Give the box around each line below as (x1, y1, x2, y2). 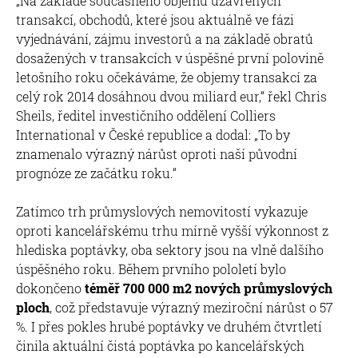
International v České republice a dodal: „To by (16, 125, 290, 143)
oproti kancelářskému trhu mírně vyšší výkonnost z (16, 221, 328, 239)
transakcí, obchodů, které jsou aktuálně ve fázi (16, 10, 294, 28)
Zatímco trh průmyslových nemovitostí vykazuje (16, 202, 308, 220)
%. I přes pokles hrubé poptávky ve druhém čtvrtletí (16, 317, 322, 335)
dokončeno (16, 279, 85, 296)
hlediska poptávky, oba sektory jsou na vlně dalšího (16, 241, 324, 258)
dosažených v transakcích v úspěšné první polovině (16, 49, 324, 66)
